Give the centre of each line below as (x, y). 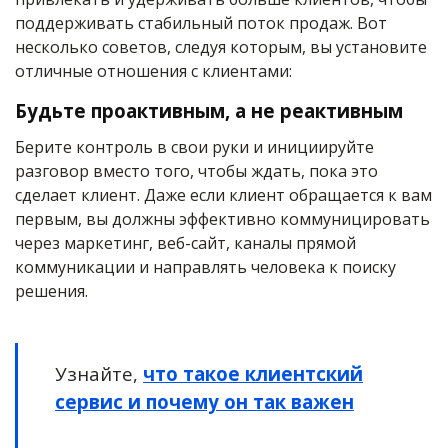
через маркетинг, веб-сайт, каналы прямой (185, 243)
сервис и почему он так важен (204, 402)
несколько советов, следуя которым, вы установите (221, 47)
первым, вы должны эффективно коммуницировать (222, 219)
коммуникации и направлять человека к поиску (205, 267)
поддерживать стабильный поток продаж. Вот (201, 23)
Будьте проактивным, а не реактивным (209, 111)
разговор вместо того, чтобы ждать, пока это (196, 171)
